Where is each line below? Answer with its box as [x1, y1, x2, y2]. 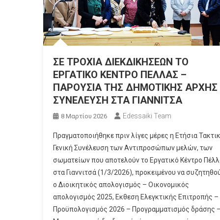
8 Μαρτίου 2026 [60, 112, 107, 120]
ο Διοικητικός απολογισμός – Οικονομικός [53, 180, 189, 189]
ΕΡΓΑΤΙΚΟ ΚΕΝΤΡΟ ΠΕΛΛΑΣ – [53, 68, 187, 81]
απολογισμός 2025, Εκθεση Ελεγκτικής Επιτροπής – [53, 192, 219, 201]
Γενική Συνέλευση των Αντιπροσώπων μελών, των [53, 143, 213, 152]
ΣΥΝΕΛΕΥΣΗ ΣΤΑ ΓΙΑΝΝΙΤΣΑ [53, 94, 182, 106]
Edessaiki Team [122, 111, 171, 120]
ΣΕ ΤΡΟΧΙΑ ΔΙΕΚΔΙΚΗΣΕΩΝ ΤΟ [53, 55, 189, 68]
